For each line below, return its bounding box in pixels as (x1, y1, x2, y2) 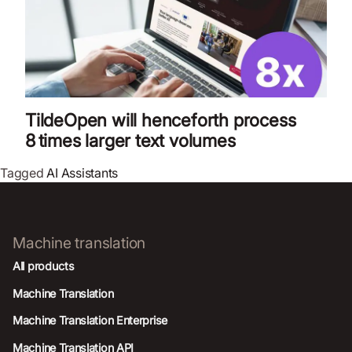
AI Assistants (46, 165, 119, 181)
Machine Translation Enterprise (13, 313, 167, 328)
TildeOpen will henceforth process (25, 109, 296, 131)
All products (13, 259, 75, 273)
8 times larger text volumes (25, 130, 236, 152)
